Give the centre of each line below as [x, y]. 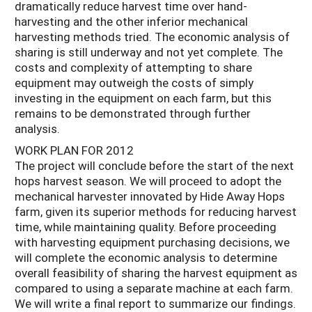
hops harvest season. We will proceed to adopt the [148, 180]
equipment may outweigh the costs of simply [134, 83]
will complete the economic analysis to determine [146, 257]
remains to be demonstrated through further [133, 114]
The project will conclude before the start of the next [154, 165]
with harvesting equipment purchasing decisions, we [152, 242]
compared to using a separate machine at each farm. [154, 288]
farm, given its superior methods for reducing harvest [156, 211]
